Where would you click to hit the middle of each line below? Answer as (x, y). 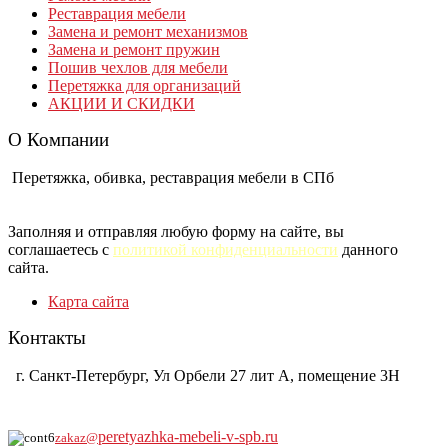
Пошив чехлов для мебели (138, 67)
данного (368, 249)
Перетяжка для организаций (144, 85)
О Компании (58, 139)
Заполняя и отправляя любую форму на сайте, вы (176, 231)
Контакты (47, 337)
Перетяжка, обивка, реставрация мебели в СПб (171, 177)
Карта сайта (88, 301)
